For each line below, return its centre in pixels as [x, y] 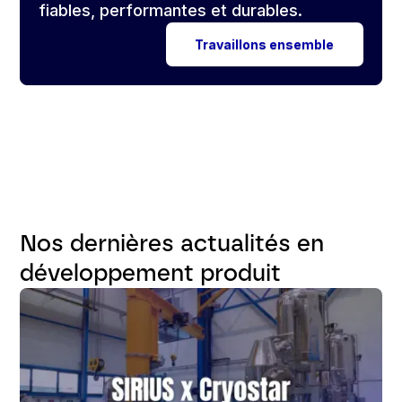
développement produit [151, 273]
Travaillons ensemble [265, 45]
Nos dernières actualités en [172, 244]
